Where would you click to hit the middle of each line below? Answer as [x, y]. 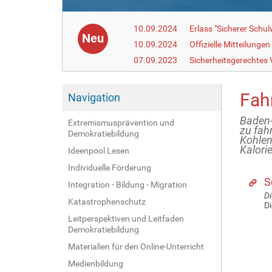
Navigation [94, 97]
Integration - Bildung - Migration [127, 184]
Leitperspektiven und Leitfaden [126, 218]
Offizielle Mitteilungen [230, 44]
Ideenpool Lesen [99, 150]
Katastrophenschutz [107, 201]
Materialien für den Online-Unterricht [136, 246]
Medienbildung [96, 263]
